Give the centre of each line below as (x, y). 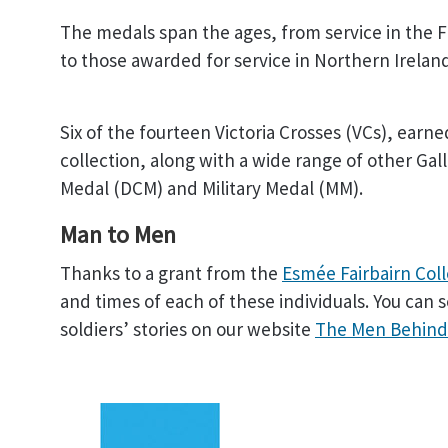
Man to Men (118, 234)
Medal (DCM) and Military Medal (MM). (211, 188)
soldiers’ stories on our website (187, 329)
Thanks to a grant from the (171, 273)
